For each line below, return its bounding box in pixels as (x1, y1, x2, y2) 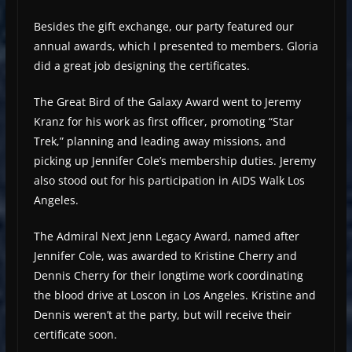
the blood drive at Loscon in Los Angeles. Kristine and (33, 288, 316, 303)
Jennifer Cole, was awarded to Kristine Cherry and (33, 248, 297, 264)
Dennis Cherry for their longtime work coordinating (33, 268, 303, 284)
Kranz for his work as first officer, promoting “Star (33, 114, 294, 130)
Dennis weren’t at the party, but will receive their (33, 307, 291, 323)
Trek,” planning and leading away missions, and (33, 134, 286, 149)
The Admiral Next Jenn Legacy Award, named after (33, 229, 299, 244)
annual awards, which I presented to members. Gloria (33, 38, 318, 54)
